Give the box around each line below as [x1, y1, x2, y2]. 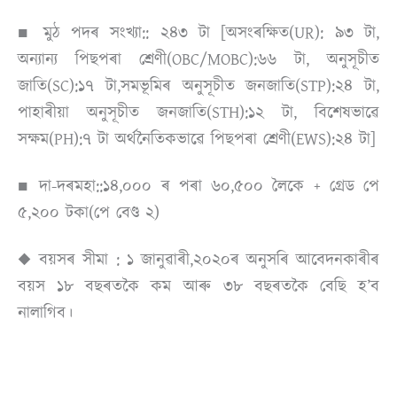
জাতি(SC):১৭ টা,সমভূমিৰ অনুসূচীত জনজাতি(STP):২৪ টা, [18, 74, 379, 97]
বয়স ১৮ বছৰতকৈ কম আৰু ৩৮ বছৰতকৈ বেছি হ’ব [18, 275, 379, 299]
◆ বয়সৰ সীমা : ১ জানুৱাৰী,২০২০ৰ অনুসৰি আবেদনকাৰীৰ [18, 248, 379, 272]
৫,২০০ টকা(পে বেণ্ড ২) [18, 200, 160, 224]
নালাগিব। [18, 301, 79, 325]
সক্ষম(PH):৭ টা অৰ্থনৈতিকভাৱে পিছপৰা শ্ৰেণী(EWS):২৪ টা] [18, 127, 376, 151]
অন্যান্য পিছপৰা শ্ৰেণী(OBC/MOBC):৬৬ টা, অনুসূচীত [18, 47, 379, 71]
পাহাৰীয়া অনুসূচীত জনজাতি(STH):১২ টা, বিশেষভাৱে [18, 100, 379, 124]
